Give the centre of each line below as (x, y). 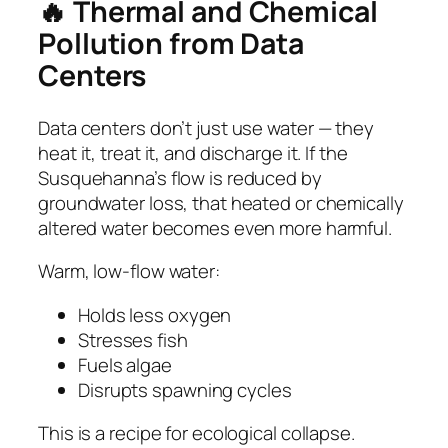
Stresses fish (133, 339)
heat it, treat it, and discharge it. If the (193, 152)
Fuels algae (125, 364)
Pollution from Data (171, 43)
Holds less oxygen (155, 314)
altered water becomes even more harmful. (215, 227)
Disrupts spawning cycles (185, 389)
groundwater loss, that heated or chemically (221, 202)
